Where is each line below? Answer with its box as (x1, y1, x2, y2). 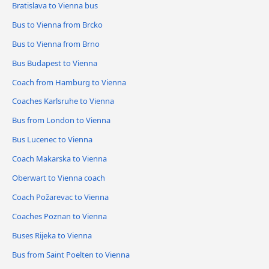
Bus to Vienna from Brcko (12, 19, 103, 30)
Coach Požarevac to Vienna (12, 192, 109, 203)
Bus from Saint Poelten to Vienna (12, 249, 130, 261)
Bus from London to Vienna (12, 115, 110, 126)
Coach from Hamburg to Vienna (12, 76, 126, 88)
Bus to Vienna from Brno (12, 38, 100, 49)
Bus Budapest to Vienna (12, 57, 97, 68)
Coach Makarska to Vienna (12, 153, 107, 165)
